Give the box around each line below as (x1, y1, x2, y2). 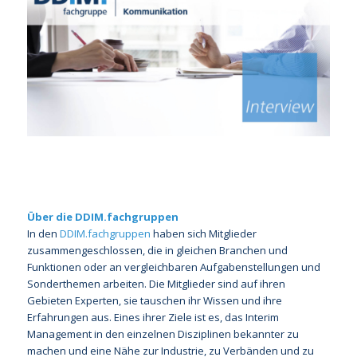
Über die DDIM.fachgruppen (26, 210, 178, 225)
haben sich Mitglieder (150, 226, 257, 241)
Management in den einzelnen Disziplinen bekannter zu (26, 327, 299, 342)
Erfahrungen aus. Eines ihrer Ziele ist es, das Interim (26, 310, 279, 325)
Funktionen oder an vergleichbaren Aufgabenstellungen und (26, 260, 320, 275)
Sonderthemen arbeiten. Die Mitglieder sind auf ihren (26, 277, 285, 292)
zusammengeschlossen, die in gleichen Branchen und (26, 243, 288, 258)
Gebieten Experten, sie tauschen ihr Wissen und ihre (26, 293, 282, 308)
